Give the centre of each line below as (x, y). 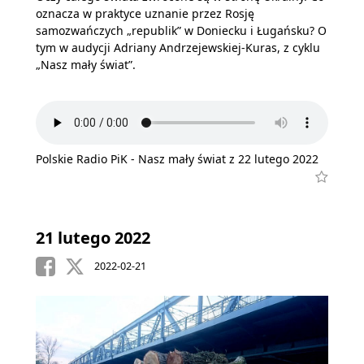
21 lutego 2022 (93, 238)
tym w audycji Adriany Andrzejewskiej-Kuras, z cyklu (178, 47)
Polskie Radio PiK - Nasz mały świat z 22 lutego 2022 (177, 159)
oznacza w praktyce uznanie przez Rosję (145, 13)
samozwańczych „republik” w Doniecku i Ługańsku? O (181, 30)
